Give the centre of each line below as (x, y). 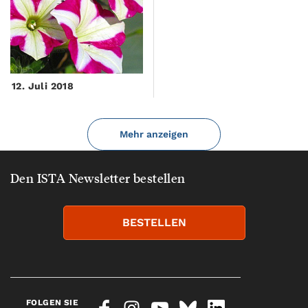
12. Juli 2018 (43, 86)
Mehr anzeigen (154, 134)
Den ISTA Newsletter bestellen (98, 178)
